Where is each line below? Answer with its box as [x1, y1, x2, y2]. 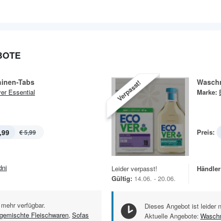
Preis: [197, 127, 215, 137]
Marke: [197, 87, 217, 97]
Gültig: [111, 173, 132, 183]
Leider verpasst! [111, 163, 157, 173]
